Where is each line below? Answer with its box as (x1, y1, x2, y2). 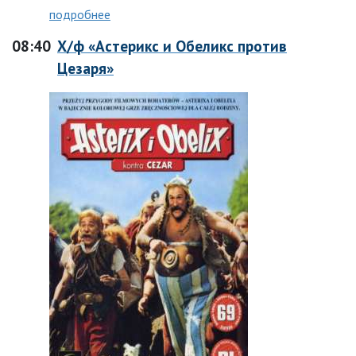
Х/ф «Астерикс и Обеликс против (57, 36, 287, 56)
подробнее (49, 6, 110, 22)
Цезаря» (57, 58, 114, 78)
